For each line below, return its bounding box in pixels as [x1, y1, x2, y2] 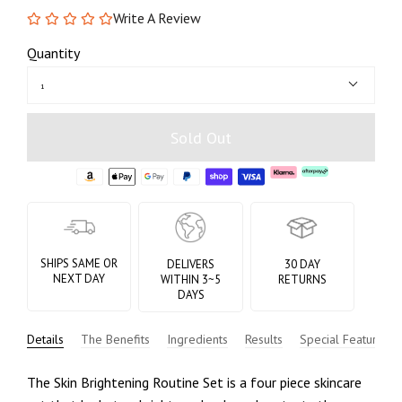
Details [27, 330, 64, 347]
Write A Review [113, 8, 201, 27]
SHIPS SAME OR [40, 255, 118, 271]
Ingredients [167, 330, 228, 347]
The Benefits [81, 330, 150, 347]
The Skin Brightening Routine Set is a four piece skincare [27, 372, 362, 391]
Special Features [300, 330, 389, 347]
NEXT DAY [53, 270, 106, 286]
